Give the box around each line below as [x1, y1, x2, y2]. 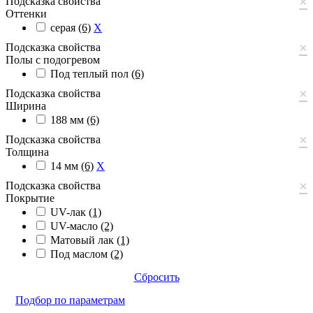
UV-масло [50, 219, 101, 232]
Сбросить [133, 270, 180, 283]
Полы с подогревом [6, 53, 100, 66]
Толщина [6, 145, 49, 158]
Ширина [6, 99, 46, 112]
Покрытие [6, 191, 54, 204]
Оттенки [6, 7, 47, 20]
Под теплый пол [50, 67, 131, 80]
